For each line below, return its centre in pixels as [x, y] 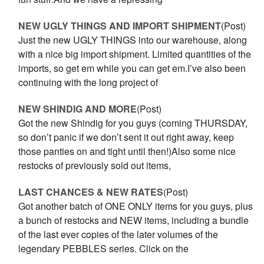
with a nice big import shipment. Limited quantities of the [135, 54]
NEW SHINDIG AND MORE [78, 109]
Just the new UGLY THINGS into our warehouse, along [133, 40]
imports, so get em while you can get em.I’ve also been [132, 68]
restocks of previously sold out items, [95, 165]
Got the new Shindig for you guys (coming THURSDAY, [133, 123]
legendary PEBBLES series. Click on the [104, 248]
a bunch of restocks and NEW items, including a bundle [134, 220]
